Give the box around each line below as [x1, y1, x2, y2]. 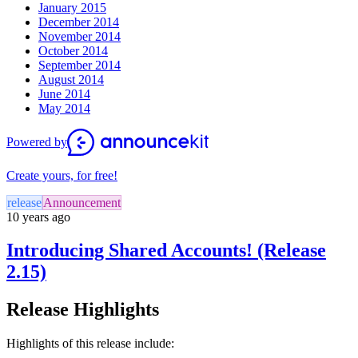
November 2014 [38, 29, 121, 43]
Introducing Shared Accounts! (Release [6, 240, 326, 261]
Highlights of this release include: [6, 336, 174, 351]
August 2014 [38, 72, 104, 86]
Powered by [6, 134, 67, 149]
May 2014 [38, 101, 90, 115]
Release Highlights [6, 299, 159, 320]
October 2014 [38, 43, 108, 58]
